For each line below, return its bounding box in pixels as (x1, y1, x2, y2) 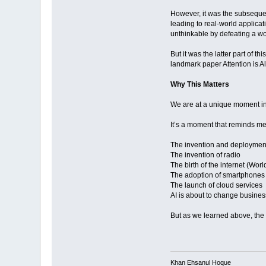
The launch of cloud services (170, 181, 262, 190)
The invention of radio (170, 151, 240, 160)
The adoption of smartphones (170, 171, 265, 180)
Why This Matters (170, 80, 229, 89)
